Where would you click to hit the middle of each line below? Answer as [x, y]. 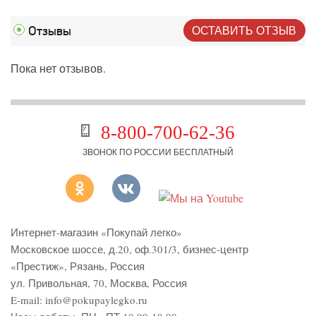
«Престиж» [37, 266]
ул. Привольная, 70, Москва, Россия [99, 282]
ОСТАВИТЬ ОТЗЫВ [244, 30]
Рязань [87, 266]
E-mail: [28, 299]
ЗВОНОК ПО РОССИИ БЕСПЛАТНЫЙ [158, 151]
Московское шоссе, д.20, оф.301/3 [94, 249]
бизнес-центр [215, 249]
